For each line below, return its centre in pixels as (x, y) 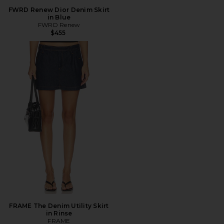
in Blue (59, 17)
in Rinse (59, 213)
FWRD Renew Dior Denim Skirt (59, 9)
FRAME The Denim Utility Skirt (59, 205)
